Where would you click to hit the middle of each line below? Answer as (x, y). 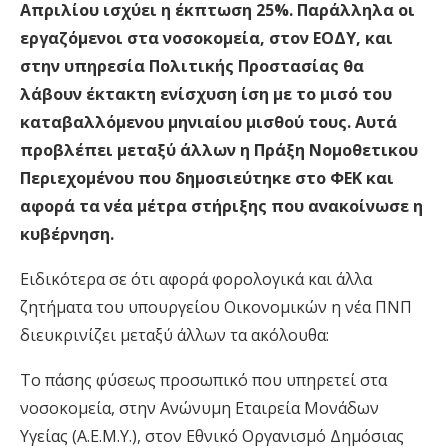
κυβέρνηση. (67, 234)
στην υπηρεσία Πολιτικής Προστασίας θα (192, 66)
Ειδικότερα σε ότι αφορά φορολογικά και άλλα (196, 279)
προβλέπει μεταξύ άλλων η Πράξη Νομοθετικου (219, 150)
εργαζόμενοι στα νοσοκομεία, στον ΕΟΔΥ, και (206, 38)
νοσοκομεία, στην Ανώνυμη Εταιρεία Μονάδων (199, 408)
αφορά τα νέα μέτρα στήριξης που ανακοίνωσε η (221, 206)
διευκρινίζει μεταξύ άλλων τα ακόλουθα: (174, 335)
